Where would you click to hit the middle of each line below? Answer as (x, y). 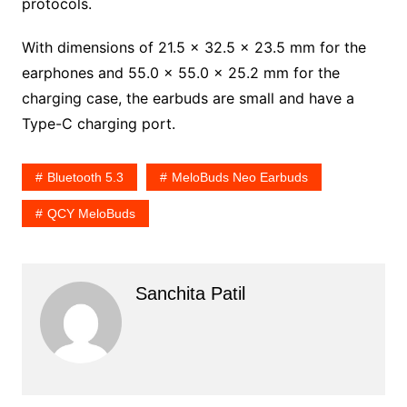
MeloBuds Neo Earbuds (239, 177)
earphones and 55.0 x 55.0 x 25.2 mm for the (180, 72)
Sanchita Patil (190, 293)
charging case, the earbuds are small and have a (188, 98)
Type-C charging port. (98, 123)
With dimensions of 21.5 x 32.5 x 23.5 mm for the (194, 47)
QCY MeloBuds (91, 213)
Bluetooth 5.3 (85, 177)
